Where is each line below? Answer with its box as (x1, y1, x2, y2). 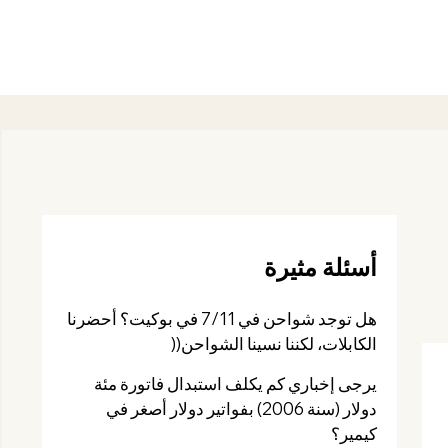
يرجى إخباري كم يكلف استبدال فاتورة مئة (94, 373, 377, 394)
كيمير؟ (331, 423, 377, 444)
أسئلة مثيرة (264, 252, 377, 282)
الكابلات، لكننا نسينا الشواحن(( (171, 333, 377, 354)
